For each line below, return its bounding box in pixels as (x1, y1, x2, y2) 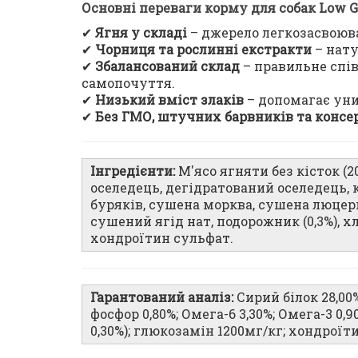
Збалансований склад (95, 58, 240, 74)
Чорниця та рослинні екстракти (95, 41, 312, 58)
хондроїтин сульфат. (90, 229, 233, 246)
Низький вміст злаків (95, 91, 244, 108)
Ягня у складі (95, 24, 187, 41)
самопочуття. (82, 74, 175, 91)
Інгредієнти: (90, 162, 175, 179)
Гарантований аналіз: (90, 288, 233, 305)
